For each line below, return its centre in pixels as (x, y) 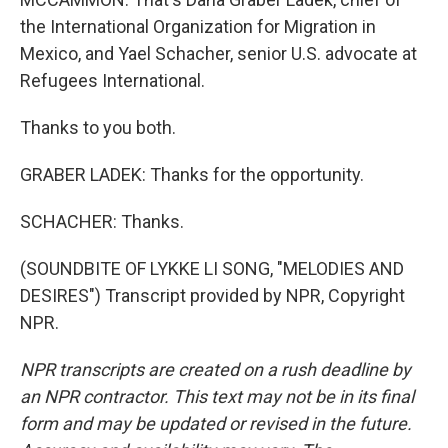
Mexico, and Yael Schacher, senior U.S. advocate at (218, 53)
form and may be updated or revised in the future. (216, 423)
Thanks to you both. (98, 127)
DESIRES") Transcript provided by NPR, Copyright (212, 295)
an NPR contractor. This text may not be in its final (217, 396)
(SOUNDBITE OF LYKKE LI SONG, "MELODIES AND (212, 268)
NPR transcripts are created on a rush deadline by (215, 369)
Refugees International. (112, 80)
